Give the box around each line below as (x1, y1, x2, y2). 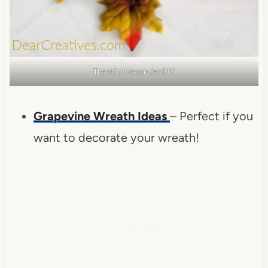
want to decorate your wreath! (33, 130, 199, 145)
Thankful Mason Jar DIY (93, 66, 175, 76)
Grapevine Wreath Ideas (33, 108, 170, 123)
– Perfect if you (169, 108, 253, 123)
